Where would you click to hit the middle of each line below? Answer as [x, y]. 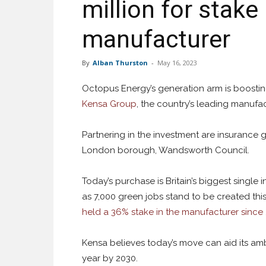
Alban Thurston [120, 63]
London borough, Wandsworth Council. [166, 150]
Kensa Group [109, 104]
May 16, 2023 [177, 63]
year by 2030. [110, 258]
